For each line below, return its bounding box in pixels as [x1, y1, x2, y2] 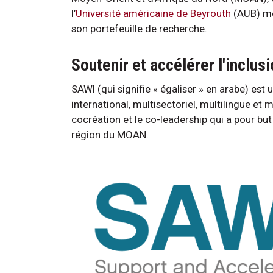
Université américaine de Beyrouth [76, 7, 231, 19]
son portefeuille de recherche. [71, 22, 207, 35]
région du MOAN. [71, 128, 149, 141]
